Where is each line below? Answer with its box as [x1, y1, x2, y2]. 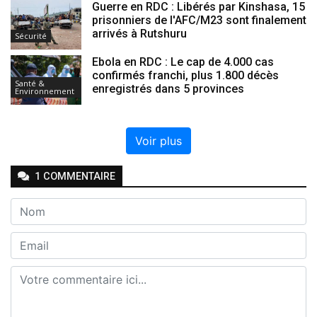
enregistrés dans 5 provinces [92, 81, 244, 96]
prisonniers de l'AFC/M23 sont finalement [92, 13, 306, 27]
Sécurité [15, 30, 47, 41]
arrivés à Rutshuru [92, 26, 187, 40]
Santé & [15, 77, 45, 88]
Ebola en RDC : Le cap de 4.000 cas [92, 54, 274, 69]
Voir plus [135, 133, 182, 148]
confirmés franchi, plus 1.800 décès [92, 68, 279, 82]
